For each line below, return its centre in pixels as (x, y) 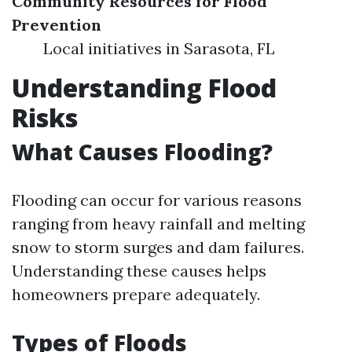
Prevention (57, 24)
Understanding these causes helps (139, 270)
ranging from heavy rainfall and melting (158, 223)
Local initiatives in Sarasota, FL (159, 48)
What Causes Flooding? (142, 151)
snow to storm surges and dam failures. (158, 247)
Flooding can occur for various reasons (157, 200)
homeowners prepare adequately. (136, 294)
